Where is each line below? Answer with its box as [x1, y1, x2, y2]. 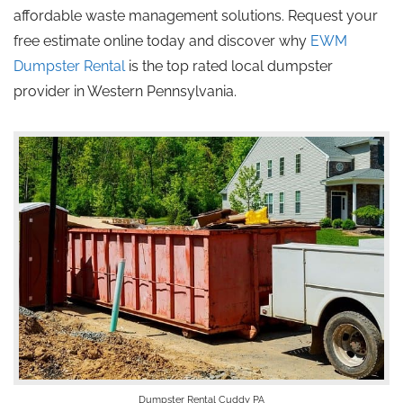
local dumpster [228, 58, 333, 75]
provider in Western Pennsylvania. [13, 83, 237, 100]
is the [125, 58, 166, 75]
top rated [166, 58, 228, 75]
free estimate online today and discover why [13, 32, 310, 49]
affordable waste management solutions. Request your [13, 7, 378, 24]
